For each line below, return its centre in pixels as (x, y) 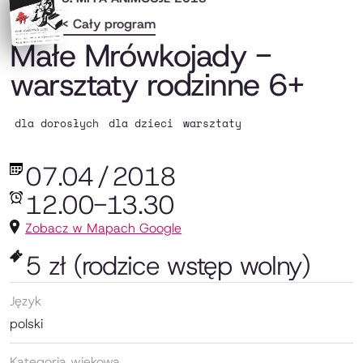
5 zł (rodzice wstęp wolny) (168, 265)
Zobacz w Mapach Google (104, 228)
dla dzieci (141, 123)
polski (26, 323)
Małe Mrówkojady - (140, 55)
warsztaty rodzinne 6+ (158, 84)
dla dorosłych (57, 123)
